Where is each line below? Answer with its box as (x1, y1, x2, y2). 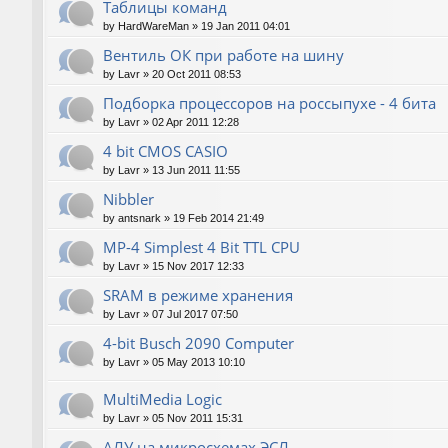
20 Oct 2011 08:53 (152, 67, 241, 80)
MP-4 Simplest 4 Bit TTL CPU (103, 236, 300, 257)
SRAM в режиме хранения (103, 284, 293, 305)
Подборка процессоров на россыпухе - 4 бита (103, 92, 436, 113)
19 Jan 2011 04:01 (201, 19, 290, 32)
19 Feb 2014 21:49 (173, 211, 264, 224)
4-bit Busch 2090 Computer (103, 332, 294, 353)
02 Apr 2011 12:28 (152, 115, 239, 128)
